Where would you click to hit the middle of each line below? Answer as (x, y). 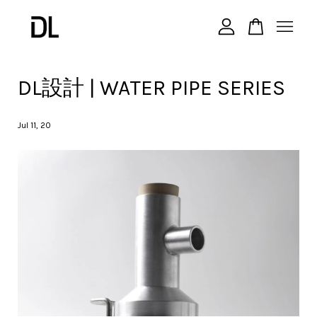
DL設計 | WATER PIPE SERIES (151, 88)
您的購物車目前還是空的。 (158, 74)
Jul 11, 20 (34, 125)
